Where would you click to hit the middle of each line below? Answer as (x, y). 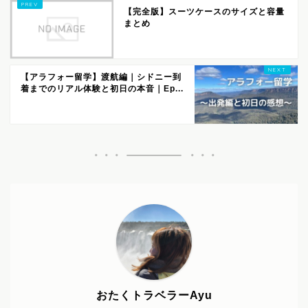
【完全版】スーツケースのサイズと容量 (204, 12)
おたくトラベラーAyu (154, 296)
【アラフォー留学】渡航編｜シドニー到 (101, 77)
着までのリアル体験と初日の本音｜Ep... (102, 89)
